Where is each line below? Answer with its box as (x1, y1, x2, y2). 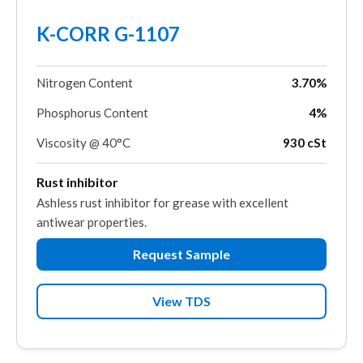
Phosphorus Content (36, 105, 148, 121)
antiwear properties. (36, 215, 147, 230)
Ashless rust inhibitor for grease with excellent (36, 195, 288, 211)
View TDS (152, 293, 211, 310)
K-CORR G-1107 (36, 22, 180, 46)
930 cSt (283, 135, 327, 151)
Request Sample (133, 246, 230, 263)
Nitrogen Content (36, 75, 133, 91)
